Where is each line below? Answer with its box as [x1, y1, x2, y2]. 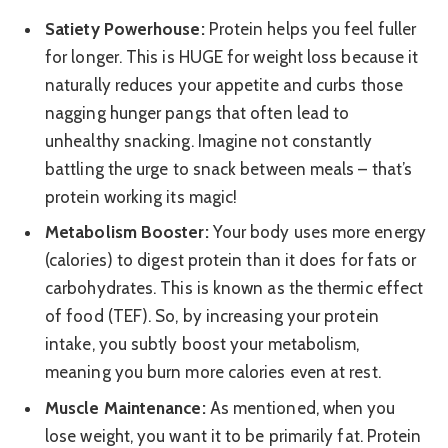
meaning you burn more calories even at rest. [45, 362, 381, 383]
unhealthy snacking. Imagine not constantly [45, 130, 373, 151]
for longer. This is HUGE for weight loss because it [45, 46, 419, 67]
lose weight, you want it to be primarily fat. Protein [45, 425, 422, 446]
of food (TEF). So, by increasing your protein [45, 306, 379, 327]
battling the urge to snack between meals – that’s [45, 158, 413, 179]
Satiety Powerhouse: [45, 18, 205, 39]
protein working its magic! [45, 186, 238, 207]
